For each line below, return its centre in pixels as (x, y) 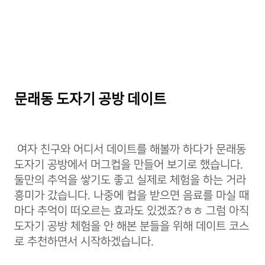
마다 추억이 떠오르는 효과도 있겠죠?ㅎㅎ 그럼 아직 (132, 211)
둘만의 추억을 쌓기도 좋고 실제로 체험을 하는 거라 (130, 180)
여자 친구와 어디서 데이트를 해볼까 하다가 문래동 (130, 149)
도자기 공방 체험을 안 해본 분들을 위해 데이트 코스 (132, 226)
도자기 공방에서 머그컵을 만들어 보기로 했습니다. (129, 165)
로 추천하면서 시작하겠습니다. (84, 242)
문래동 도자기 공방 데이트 (90, 98)
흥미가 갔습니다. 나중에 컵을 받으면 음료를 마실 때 (132, 195)
